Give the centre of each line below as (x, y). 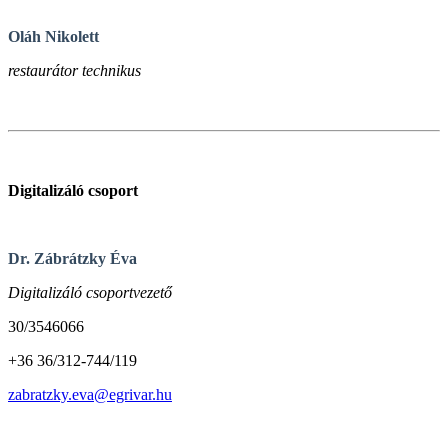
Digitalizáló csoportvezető (90, 292)
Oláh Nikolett (53, 36)
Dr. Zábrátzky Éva (72, 258)
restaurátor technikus (74, 70)
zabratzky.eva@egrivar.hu (90, 394)
